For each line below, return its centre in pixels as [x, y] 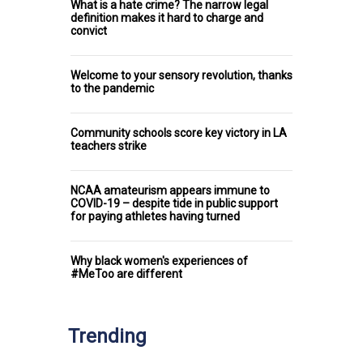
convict [89, 30]
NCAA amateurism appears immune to [170, 190]
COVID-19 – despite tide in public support [174, 203]
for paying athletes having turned [155, 216]
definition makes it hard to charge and [167, 17]
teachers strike [109, 145]
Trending [107, 336]
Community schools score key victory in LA [179, 132]
